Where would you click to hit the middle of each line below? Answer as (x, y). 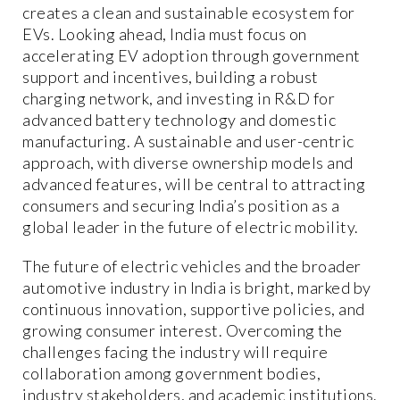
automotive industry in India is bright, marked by (197, 288)
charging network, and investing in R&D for (179, 99)
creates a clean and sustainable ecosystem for (189, 13)
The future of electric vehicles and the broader (192, 267)
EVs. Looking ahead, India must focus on (165, 34)
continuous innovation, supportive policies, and (194, 309)
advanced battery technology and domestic (179, 120)
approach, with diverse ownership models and (188, 163)
